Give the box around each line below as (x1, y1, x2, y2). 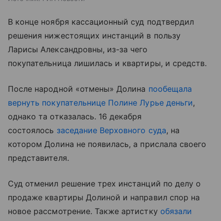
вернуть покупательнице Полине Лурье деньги (8, 97, 193, 108)
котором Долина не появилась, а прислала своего (8, 139, 207, 149)
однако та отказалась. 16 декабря (8, 111, 142, 121)
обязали (160, 206, 192, 216)
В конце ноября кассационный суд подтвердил (8, 16, 194, 27)
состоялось (8, 125, 57, 135)
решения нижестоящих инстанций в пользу (8, 30, 181, 40)
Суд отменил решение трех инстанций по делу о (8, 178, 201, 188)
